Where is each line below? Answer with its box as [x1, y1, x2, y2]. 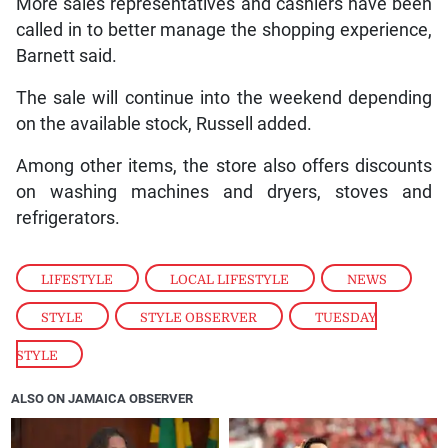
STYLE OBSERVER [140, 309, 258, 325]
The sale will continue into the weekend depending [15, 87, 433, 108]
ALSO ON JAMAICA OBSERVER [11, 390, 194, 406]
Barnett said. [15, 45, 117, 66]
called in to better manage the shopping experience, [15, 19, 433, 40]
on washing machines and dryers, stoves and [15, 181, 433, 202]
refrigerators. [15, 207, 120, 228]
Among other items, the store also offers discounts [15, 155, 433, 176]
